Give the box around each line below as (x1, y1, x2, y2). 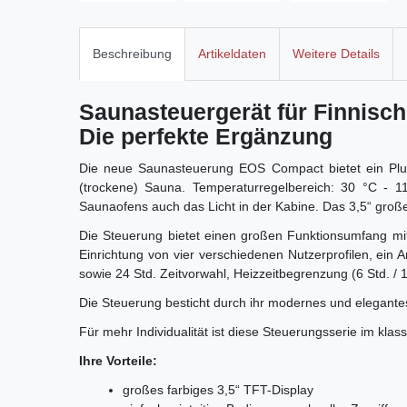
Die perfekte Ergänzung (79, 124, 333, 150)
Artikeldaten (198, 46, 266, 62)
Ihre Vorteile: (79, 353, 157, 369)
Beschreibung (93, 46, 172, 62)
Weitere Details (293, 46, 380, 62)
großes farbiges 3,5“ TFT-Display (123, 382, 313, 398)
